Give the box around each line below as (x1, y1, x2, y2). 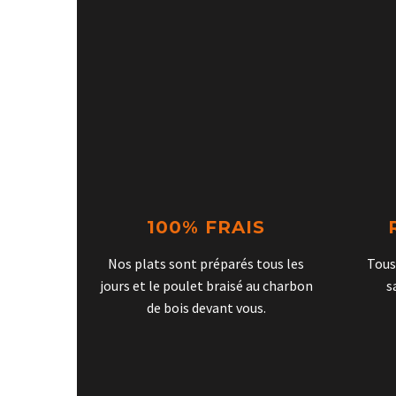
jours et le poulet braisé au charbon (99, 276, 313, 294)
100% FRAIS (147, 216, 266, 238)
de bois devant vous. (146, 298, 266, 316)
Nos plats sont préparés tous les (108, 254, 305, 272)
